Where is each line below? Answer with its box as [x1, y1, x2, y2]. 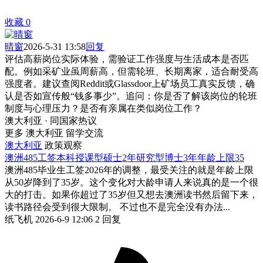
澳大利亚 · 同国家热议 [5, 115, 97, 126]
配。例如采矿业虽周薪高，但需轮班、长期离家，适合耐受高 [5, 66, 258, 76]
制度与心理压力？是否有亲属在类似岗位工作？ [5, 103, 202, 113]
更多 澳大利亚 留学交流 [5, 127, 103, 138]
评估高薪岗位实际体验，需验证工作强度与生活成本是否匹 [5, 53, 249, 64]
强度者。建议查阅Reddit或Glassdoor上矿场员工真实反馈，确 [5, 78, 255, 89]
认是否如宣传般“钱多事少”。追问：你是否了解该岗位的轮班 [5, 90, 257, 101]
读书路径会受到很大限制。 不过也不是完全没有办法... [5, 201, 230, 212]
